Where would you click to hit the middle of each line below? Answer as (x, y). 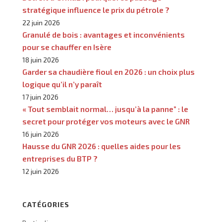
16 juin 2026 (41, 134)
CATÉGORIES (46, 204)
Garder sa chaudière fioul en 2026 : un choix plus (109, 72)
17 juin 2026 (40, 97)
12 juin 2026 (41, 171)
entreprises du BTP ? (60, 159)
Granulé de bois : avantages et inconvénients (104, 35)
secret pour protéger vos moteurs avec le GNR (106, 121)
